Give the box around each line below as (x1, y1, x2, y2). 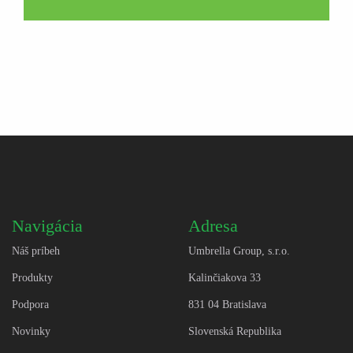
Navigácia (12, 216, 83, 236)
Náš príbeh (12, 245, 60, 258)
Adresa (188, 216, 238, 236)
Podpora (12, 299, 49, 311)
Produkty (12, 272, 53, 284)
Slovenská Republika (188, 325, 281, 338)
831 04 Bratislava (188, 299, 266, 311)
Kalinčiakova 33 (188, 272, 261, 284)
